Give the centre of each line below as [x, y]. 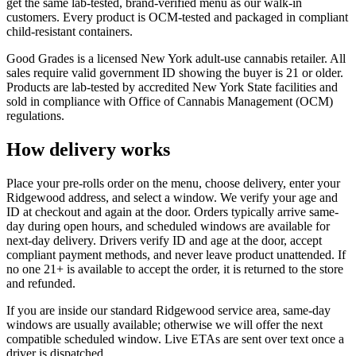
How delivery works [88, 149]
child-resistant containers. [70, 31]
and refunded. [41, 283]
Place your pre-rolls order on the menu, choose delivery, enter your [173, 183]
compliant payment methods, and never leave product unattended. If [176, 254]
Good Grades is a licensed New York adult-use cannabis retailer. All [176, 58]
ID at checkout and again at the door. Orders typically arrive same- [172, 211]
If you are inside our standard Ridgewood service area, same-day [168, 310]
